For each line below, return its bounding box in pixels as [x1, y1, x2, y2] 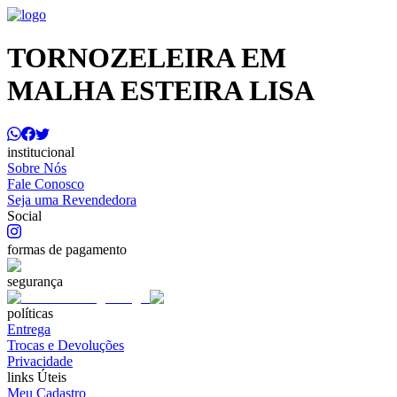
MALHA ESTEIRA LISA [7, 74, 315, 107]
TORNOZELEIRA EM [7, 42, 286, 74]
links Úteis [7, 369, 66, 385]
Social [7, 207, 42, 223]
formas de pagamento [7, 241, 127, 257]
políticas [7, 305, 53, 321]
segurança [7, 273, 63, 289]
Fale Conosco [7, 175, 84, 191]
